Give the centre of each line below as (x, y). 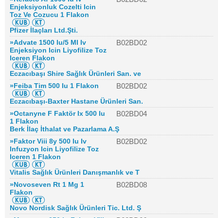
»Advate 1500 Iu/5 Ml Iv (48, 42)
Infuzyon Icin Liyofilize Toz (54, 149)
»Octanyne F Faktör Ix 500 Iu (57, 113)
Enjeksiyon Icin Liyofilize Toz (58, 50)
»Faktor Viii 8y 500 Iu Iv (48, 141)
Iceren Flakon (32, 58)
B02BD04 (131, 114)
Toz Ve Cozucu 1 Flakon (49, 15)
